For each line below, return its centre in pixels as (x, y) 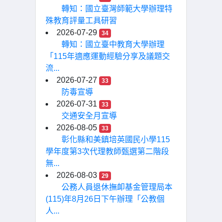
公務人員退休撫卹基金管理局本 (117, 187)
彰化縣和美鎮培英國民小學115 (116, 139)
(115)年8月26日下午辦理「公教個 (105, 199)
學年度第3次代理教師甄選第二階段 (107, 151)
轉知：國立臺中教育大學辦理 (113, 44)
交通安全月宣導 (89, 116)
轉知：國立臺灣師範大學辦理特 (117, 9)
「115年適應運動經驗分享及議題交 (108, 56)
